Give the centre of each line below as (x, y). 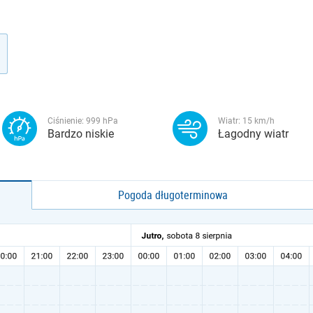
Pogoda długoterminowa (173, 195)
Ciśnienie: (67, 121)
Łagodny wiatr (253, 134)
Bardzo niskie (81, 134)
